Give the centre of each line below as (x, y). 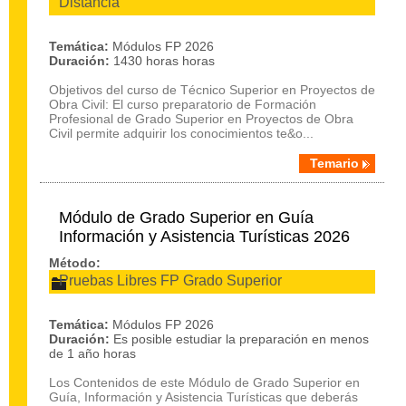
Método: (75, 263)
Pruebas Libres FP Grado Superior (170, 280)
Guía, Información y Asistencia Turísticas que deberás (203, 397)
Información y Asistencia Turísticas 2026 (204, 237)
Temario (334, 163)
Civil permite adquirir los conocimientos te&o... (181, 133)
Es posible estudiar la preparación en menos (241, 339)
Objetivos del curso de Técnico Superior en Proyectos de (212, 90)
